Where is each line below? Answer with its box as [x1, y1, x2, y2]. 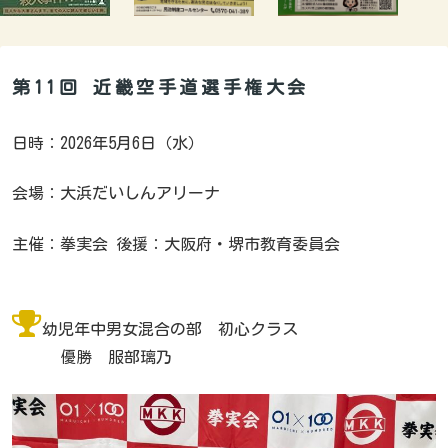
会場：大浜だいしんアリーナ [12, 185, 220, 202]
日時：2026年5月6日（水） [12, 135, 204, 152]
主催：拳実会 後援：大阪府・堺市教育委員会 [12, 235, 340, 252]
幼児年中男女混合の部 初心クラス [42, 321, 298, 338]
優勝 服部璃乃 [12, 349, 172, 366]
